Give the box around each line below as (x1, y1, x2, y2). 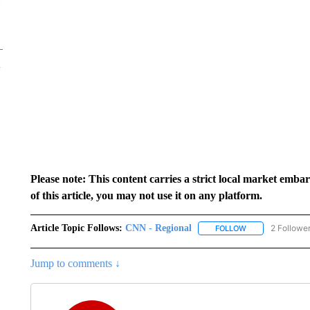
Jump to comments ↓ (30, 257, 120, 270)
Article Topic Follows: (30, 223, 122, 233)
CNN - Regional (125, 223, 192, 233)
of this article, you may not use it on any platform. (30, 190, 262, 201)
